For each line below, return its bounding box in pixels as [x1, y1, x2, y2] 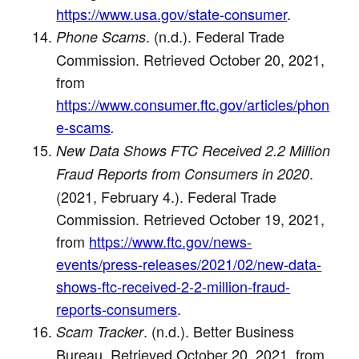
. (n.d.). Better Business [143, 320, 295, 341]
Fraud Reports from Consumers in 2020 [56, 163, 310, 184]
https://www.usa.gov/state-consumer [56, 2, 288, 24]
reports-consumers [56, 297, 178, 319]
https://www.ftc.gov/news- [89, 230, 252, 252]
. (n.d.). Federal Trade [146, 25, 285, 46]
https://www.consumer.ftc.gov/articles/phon [56, 93, 330, 115]
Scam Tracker [56, 321, 144, 341]
